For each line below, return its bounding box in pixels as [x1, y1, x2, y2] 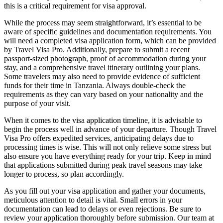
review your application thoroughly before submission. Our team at [4, 213, 214, 222]
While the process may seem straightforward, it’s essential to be [4, 18, 202, 27]
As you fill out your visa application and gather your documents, [4, 186, 206, 195]
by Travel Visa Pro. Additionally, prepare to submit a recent [4, 45, 190, 54]
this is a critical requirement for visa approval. [4, 1, 146, 10]
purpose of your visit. [4, 99, 71, 108]
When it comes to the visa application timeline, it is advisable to [4, 115, 202, 124]
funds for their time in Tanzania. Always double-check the [4, 81, 186, 90]
